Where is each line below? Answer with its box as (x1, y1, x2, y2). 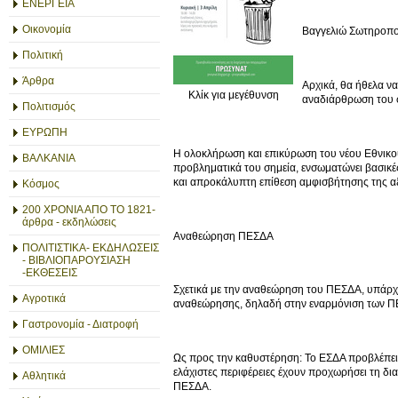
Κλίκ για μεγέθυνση (187, 88, 279, 101)
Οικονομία (22, 23, 71, 36)
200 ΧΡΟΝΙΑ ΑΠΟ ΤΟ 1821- (22, 203, 155, 216)
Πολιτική (22, 49, 63, 61)
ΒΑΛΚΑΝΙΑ (22, 152, 76, 164)
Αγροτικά (22, 292, 66, 305)
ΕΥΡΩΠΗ (22, 126, 68, 139)
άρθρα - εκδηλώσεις (22, 216, 116, 228)
